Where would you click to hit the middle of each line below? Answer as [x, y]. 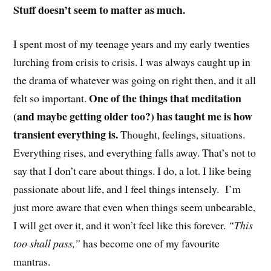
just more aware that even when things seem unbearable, [135, 207]
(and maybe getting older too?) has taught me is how [133, 116]
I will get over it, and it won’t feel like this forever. [121, 225]
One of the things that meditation [164, 98]
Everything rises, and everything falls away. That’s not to [135, 153]
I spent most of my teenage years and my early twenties [132, 44]
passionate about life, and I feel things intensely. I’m [127, 189]
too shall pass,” [47, 243]
